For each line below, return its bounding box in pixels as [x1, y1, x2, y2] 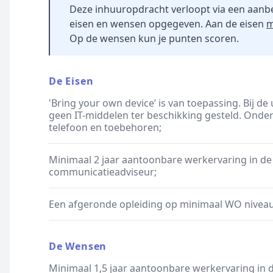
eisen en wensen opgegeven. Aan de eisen [69, 17, 266, 30]
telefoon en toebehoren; [49, 121, 161, 134]
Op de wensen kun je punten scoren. [69, 32, 239, 45]
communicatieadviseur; [49, 165, 157, 179]
